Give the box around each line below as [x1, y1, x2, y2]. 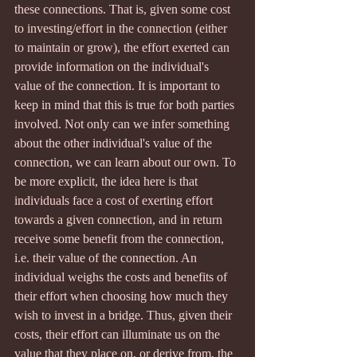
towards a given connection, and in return [14, 213, 226, 226]
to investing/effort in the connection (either [14, 22, 230, 35]
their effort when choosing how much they [14, 289, 231, 303]
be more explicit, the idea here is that [14, 175, 201, 188]
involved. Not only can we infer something [14, 117, 233, 131]
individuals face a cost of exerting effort [14, 194, 216, 207]
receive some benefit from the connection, [14, 232, 227, 245]
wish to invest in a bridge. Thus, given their [14, 308, 235, 322]
